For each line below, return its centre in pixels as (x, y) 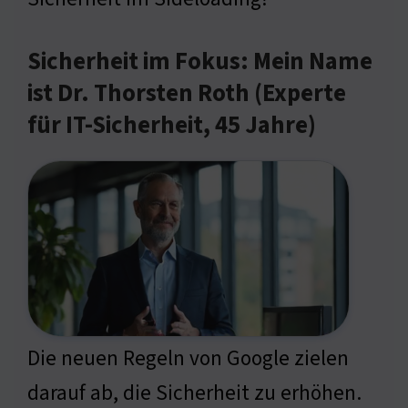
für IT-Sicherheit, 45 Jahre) (172, 126)
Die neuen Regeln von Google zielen (188, 359)
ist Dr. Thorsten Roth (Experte (187, 94)
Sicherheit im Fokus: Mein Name (200, 62)
